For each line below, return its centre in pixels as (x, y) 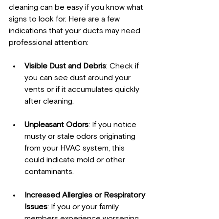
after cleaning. (49, 101)
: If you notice (113, 125)
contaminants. (49, 172)
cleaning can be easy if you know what (77, 8)
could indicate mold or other (76, 160)
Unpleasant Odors (56, 125)
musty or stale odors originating (81, 137)
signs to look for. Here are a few (65, 19)
